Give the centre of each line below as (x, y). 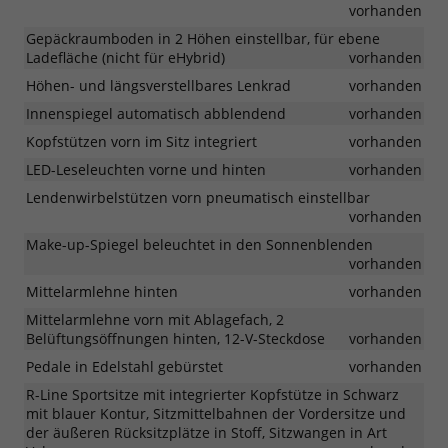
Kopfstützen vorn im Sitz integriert (141, 141)
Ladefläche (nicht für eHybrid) (125, 57)
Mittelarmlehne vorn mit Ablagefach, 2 (155, 319)
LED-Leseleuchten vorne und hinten (146, 169)
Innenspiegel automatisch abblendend (156, 113)
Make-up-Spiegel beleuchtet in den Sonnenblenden (199, 244)
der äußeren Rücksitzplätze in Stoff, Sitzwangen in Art (206, 432)
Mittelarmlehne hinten (102, 291)
